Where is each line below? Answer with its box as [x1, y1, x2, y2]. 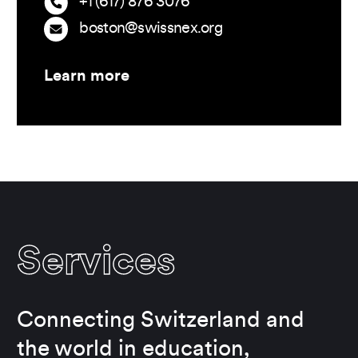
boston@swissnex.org [79, 20, 223, 37]
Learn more [43, 68, 129, 85]
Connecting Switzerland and [17, 310, 304, 333]
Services [17, 244, 176, 285]
